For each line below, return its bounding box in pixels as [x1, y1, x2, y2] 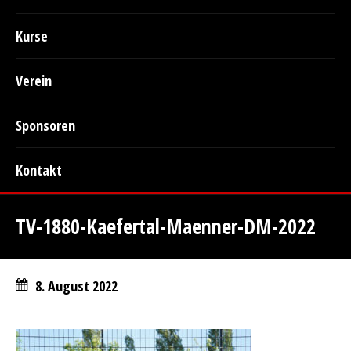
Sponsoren [16, 116, 75, 135]
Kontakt [16, 161, 62, 179]
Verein [16, 71, 52, 90]
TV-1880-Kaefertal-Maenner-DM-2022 [16, 212, 316, 241]
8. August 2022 [35, 277, 118, 295]
